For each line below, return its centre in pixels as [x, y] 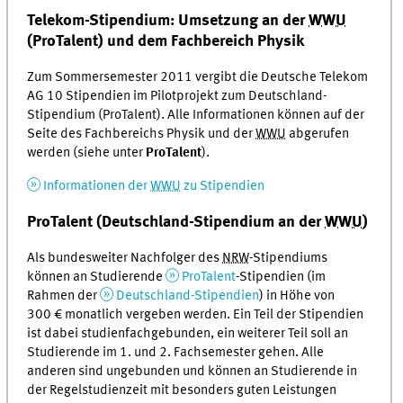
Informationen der [97, 186]
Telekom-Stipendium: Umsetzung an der [168, 21]
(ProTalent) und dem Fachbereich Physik [166, 42]
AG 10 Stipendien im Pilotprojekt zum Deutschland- [178, 97]
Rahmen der [64, 296]
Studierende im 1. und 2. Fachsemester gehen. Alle [176, 352]
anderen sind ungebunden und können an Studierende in [193, 371]
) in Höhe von [297, 296]
